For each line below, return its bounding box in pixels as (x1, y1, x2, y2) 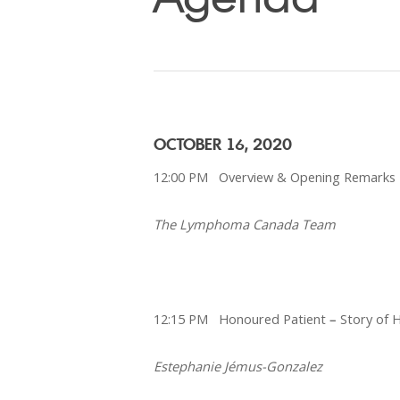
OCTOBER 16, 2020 (154, 133, 293, 154)
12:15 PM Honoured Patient (154, 309, 330, 328)
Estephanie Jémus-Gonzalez (154, 356, 323, 375)
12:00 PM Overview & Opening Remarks (154, 167, 396, 186)
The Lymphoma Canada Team (154, 214, 337, 233)
